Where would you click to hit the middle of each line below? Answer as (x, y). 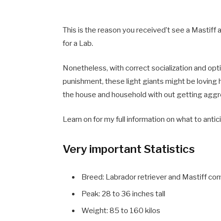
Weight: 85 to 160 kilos (121, 210)
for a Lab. (78, 43)
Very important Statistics (129, 149)
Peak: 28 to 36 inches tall (124, 194)
